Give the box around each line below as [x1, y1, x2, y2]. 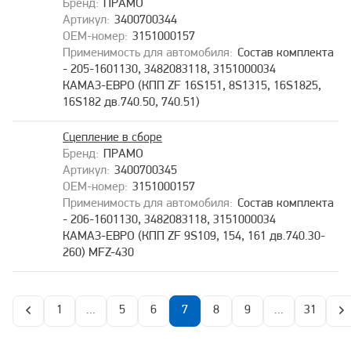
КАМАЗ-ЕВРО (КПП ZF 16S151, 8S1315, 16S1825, [63, 80, 321, 92]
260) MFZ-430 [63, 247, 134, 259]
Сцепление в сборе [63, 132, 162, 144]
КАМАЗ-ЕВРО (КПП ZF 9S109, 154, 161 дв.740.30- [63, 230, 325, 243]
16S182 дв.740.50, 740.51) [63, 96, 200, 109]
